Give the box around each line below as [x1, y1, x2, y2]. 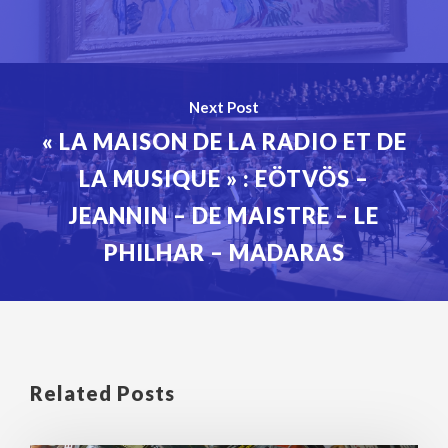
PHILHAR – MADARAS [103, 238, 345, 266]
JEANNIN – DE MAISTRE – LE [69, 201, 379, 229]
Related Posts [30, 380, 175, 405]
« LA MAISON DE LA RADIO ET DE [41, 127, 407, 155]
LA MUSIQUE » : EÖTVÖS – [79, 164, 369, 192]
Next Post [189, 97, 259, 116]
